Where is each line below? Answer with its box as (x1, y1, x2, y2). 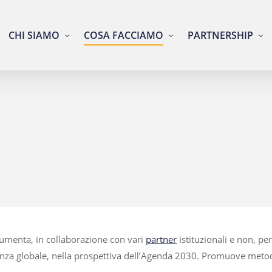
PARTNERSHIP (188, 28, 253, 42)
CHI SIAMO (8, 28, 59, 42)
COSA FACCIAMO (84, 28, 163, 42)
